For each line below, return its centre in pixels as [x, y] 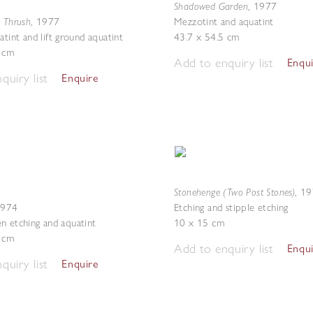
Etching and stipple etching [231, 208]
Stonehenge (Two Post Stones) [235, 192]
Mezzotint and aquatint [224, 22]
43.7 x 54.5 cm [207, 37]
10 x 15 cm [199, 223]
